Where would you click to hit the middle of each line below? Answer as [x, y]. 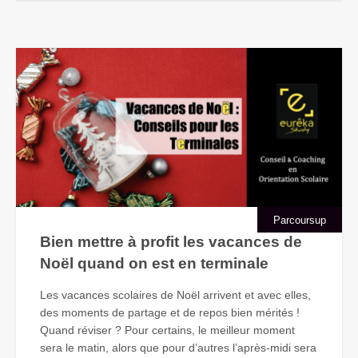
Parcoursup [300, 220]
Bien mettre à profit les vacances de [171, 241]
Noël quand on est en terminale [154, 263]
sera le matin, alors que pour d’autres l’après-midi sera [178, 347]
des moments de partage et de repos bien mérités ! [170, 312]
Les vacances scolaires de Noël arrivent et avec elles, [175, 294]
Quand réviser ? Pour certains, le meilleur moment [167, 330]
